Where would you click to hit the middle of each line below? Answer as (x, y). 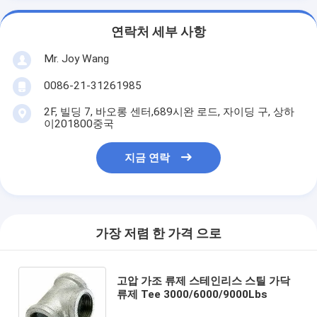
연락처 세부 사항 (158, 32)
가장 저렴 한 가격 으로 (158, 234)
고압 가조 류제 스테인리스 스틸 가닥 (203, 281)
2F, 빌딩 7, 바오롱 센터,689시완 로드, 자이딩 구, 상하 (169, 111)
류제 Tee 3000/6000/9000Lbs (192, 294)
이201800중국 (79, 123)
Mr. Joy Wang (76, 58)
